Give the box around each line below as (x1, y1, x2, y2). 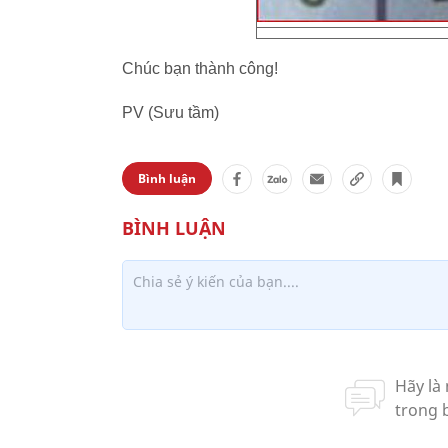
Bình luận (138, 170, 196, 187)
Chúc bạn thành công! (122, 60, 278, 77)
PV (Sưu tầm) (122, 104, 219, 121)
